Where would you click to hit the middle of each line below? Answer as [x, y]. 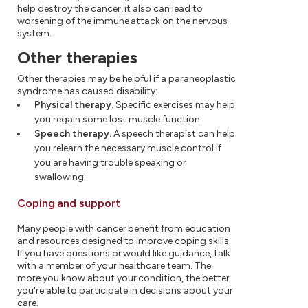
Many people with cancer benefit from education [124, 229]
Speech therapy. [73, 134]
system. [34, 33]
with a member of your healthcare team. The [114, 266]
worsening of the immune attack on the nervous [123, 21]
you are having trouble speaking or [110, 163]
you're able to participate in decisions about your [125, 290]
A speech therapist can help [173, 134]
